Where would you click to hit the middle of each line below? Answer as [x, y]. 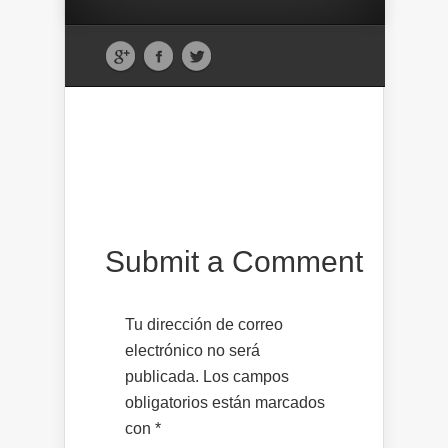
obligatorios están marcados [225, 403]
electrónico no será [192, 351]
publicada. [162, 377]
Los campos [246, 377]
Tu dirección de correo [204, 325]
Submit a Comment [234, 262]
